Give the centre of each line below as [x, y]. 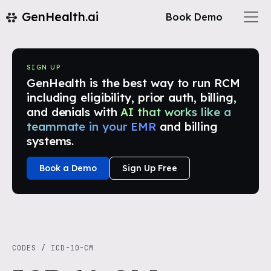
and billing [189, 126]
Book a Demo [68, 168]
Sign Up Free [150, 168]
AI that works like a [176, 112]
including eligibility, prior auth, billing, [132, 97]
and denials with [72, 112]
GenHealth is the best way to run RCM [133, 83]
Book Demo [194, 17]
